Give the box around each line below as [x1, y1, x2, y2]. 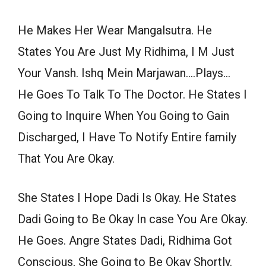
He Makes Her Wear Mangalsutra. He [18, 23, 212, 38]
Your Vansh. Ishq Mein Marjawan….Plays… [18, 66, 230, 81]
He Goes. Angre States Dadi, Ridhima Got [18, 233, 232, 248]
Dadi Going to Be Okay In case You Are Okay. [18, 212, 248, 227]
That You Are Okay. [18, 151, 115, 166]
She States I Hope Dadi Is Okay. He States [18, 191, 236, 205]
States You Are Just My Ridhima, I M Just [18, 45, 235, 59]
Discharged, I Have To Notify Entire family [18, 130, 236, 145]
